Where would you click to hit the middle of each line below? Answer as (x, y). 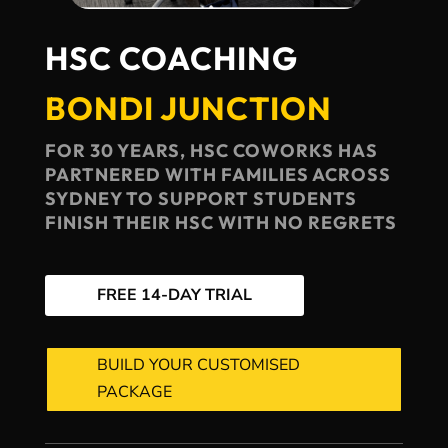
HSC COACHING (171, 58)
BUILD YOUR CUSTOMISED (198, 365)
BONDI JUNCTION (188, 108)
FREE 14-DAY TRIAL (174, 294)
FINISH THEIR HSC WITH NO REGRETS (220, 222)
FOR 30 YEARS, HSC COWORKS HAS (211, 150)
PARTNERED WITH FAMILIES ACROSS (217, 174)
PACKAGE (134, 392)
